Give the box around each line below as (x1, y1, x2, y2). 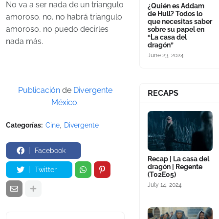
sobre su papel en (147, 25, 204, 33)
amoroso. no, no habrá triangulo (6, 12, 122, 22)
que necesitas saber (147, 18, 212, 25)
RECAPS (147, 88, 178, 98)
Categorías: (6, 121, 43, 130)
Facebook (35, 147, 66, 155)
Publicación (18, 86, 60, 95)
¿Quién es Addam (147, 2, 204, 10)
